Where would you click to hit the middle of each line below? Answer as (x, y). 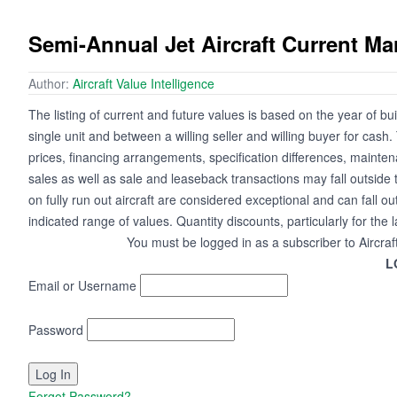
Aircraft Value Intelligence (144, 84)
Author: (51, 84)
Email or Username (82, 286)
